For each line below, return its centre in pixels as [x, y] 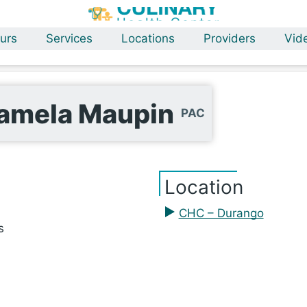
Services [69, 38]
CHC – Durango [221, 213]
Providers [230, 38]
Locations [148, 38]
